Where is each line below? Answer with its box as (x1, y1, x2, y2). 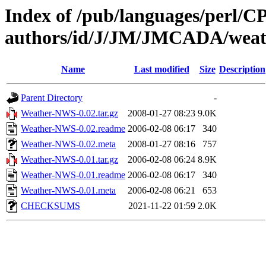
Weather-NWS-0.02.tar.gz (21, 108, 118, 119)
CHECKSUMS (21, 201, 80, 211)
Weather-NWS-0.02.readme (21, 123, 125, 134)
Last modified (134, 64, 189, 75)
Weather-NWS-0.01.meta (21, 185, 116, 196)
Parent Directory (21, 93, 83, 103)
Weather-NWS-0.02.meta (21, 139, 116, 150)
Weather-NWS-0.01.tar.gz (21, 154, 118, 165)
